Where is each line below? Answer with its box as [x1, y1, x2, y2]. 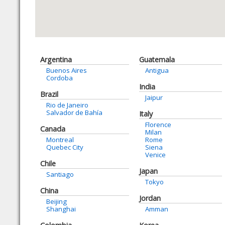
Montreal [46, 135, 74, 144]
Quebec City [46, 143, 83, 152]
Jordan [139, 193, 161, 203]
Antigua [145, 66, 169, 75]
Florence [145, 120, 171, 129]
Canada [40, 124, 65, 134]
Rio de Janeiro [46, 100, 88, 109]
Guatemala [139, 55, 175, 64]
